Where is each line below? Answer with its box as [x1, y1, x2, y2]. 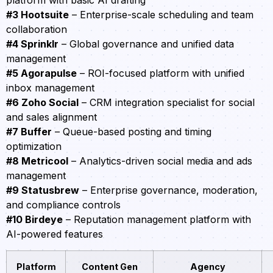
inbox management [6, 82, 94, 94]
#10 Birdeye [6, 213, 63, 226]
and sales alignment [6, 111, 97, 124]
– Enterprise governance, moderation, [79, 184, 258, 197]
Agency [190, 261, 225, 272]
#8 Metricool [6, 155, 68, 168]
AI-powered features [6, 228, 103, 241]
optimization [6, 140, 62, 153]
